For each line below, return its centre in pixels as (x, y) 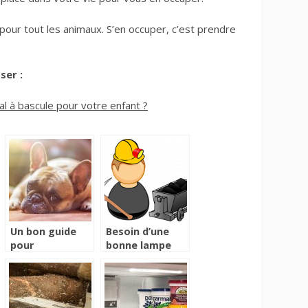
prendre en (37, 273)
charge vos (38, 287)
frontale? (130, 259)
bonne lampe (139, 245)
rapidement (40, 259)
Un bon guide (43, 232)
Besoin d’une (137, 232)
